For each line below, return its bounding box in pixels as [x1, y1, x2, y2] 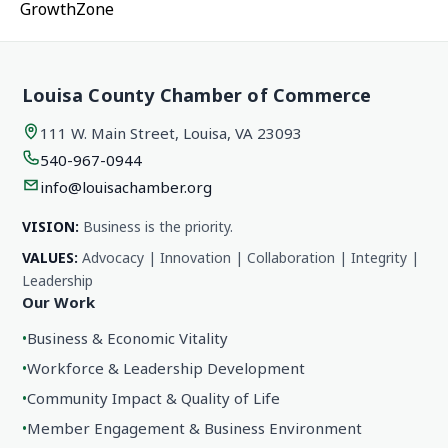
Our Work [22, 292, 95, 313]
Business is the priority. [79, 217, 233, 237]
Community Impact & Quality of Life [27, 388, 280, 409]
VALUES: [22, 248, 78, 268]
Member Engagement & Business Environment [27, 418, 362, 439]
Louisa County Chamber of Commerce [22, 83, 372, 108]
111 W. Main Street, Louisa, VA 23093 [40, 123, 302, 144]
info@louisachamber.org [40, 177, 212, 198]
